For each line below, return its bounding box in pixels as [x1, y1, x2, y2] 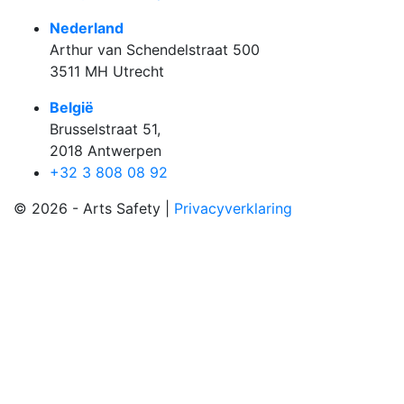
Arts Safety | [83, 199, 174, 218]
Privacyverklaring [174, 199, 292, 218]
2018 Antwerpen [50, 142, 161, 161]
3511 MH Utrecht [50, 62, 164, 81]
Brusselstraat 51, [50, 120, 161, 139]
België [50, 98, 94, 117]
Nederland [50, 19, 124, 38]
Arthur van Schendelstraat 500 [50, 41, 260, 60]
